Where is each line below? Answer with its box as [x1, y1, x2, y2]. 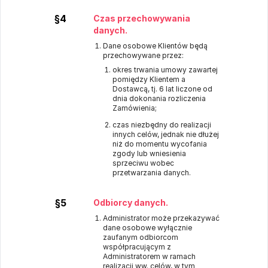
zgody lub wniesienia [112, 149, 186, 158]
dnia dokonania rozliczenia [112, 94, 206, 103]
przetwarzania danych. [112, 168, 191, 177]
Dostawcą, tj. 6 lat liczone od [112, 84, 212, 93]
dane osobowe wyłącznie [103, 223, 192, 232]
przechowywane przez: [103, 51, 184, 60]
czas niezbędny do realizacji [112, 120, 211, 129]
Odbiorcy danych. [93, 197, 168, 208]
